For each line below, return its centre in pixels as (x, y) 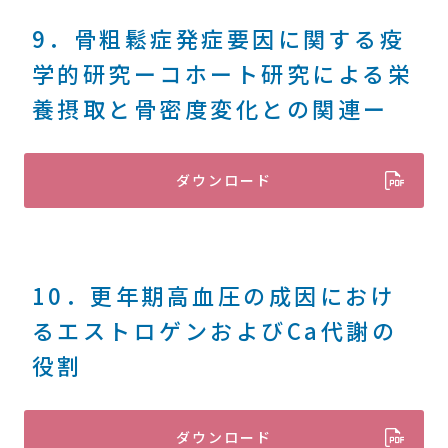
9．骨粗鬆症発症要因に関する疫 (218, 38)
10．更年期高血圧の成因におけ (214, 295)
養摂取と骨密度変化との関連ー (210, 108)
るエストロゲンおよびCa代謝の (214, 330)
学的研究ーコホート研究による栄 (222, 73)
